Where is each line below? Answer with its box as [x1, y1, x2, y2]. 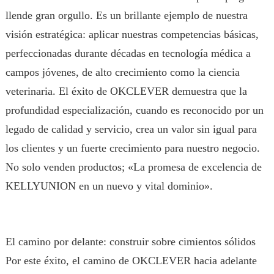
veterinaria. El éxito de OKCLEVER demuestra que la [5, 85, 247, 97]
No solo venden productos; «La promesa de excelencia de [5, 161, 262, 173]
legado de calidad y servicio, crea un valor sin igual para [5, 123, 257, 135]
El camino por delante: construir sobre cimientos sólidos [5, 235, 256, 248]
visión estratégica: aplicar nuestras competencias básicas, [5, 28, 259, 40]
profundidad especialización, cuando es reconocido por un [5, 104, 264, 116]
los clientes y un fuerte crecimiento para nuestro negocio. [5, 142, 260, 154]
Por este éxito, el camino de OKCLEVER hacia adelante [5, 254, 257, 267]
